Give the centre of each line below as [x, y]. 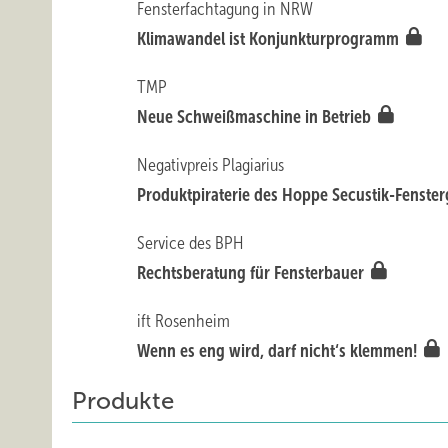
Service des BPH [190, 243]
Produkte [123, 401]
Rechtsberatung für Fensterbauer [253, 273]
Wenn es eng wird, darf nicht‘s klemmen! [279, 351]
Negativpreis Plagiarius [211, 165]
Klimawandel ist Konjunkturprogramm [270, 39]
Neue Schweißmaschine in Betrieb [256, 117]
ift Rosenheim [184, 321]
